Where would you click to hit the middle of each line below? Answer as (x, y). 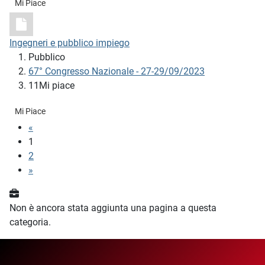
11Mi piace (51, 86)
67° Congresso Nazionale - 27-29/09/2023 (117, 72)
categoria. (30, 222)
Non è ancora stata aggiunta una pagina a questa (113, 208)
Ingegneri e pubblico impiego (70, 43)
